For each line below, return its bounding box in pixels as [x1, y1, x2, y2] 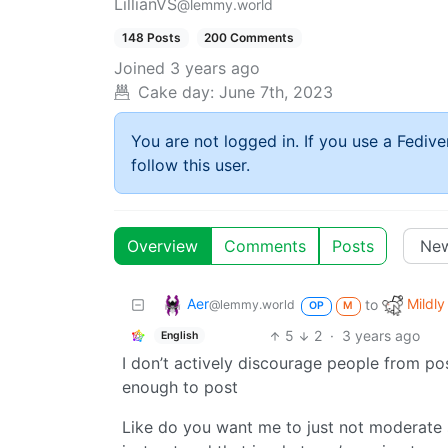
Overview [127, 236, 198, 257]
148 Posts [121, 30, 181, 45]
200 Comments [204, 30, 295, 45]
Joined [114, 58, 165, 79]
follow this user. [131, 155, 250, 176]
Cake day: [138, 82, 214, 103]
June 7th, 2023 [219, 82, 333, 103]
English [160, 328, 198, 342]
